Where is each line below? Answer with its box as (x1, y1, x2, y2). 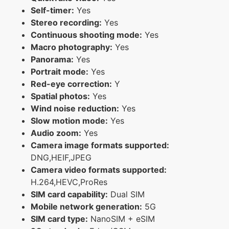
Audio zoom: (31, 127, 81, 138)
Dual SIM (108, 189, 145, 199)
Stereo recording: (31, 17, 102, 28)
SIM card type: (31, 213, 88, 224)
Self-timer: (31, 5, 74, 15)
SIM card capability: (31, 189, 108, 199)
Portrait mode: (31, 66, 88, 77)
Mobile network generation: (31, 201, 142, 212)
